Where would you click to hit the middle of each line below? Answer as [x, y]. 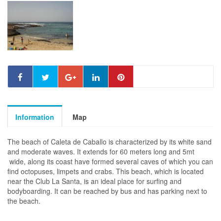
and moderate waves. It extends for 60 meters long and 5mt [101, 151]
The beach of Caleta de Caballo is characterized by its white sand [110, 141]
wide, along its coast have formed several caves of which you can [110, 161]
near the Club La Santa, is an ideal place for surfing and [94, 181]
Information [35, 117]
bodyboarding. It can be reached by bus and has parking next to [107, 191]
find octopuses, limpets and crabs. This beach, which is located [106, 171]
